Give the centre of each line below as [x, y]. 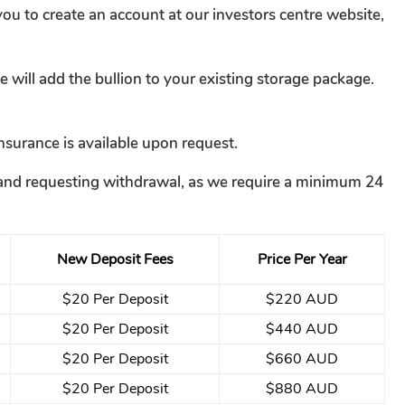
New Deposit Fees [115, 259]
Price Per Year [302, 259]
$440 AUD [302, 329]
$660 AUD [302, 358]
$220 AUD [302, 299]
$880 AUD [302, 388]
